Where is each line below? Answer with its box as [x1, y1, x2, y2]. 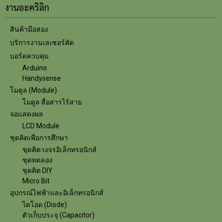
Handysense [22, 74, 61, 82]
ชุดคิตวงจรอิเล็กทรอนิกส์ [22, 146, 97, 154]
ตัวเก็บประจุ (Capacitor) [22, 211, 95, 219]
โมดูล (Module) [10, 86, 57, 94]
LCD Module [22, 122, 59, 130]
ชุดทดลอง [22, 156, 53, 164]
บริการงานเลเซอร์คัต [10, 39, 74, 47]
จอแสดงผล [10, 110, 43, 118]
